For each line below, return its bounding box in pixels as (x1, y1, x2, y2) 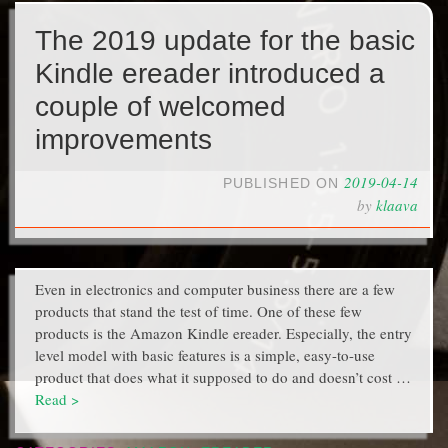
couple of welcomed (35, 90, 286, 122)
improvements (35, 123, 212, 155)
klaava (376, 194, 418, 215)
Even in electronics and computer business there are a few (35, 278, 395, 299)
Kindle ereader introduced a (35, 57, 385, 89)
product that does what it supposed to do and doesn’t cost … (35, 366, 411, 387)
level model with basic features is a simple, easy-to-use (35, 344, 375, 365)
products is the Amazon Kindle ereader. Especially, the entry (35, 322, 412, 343)
